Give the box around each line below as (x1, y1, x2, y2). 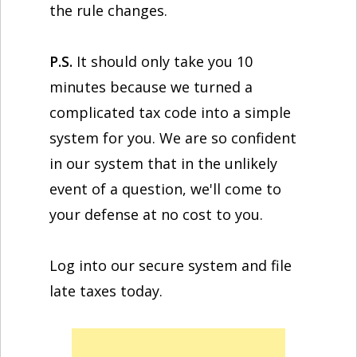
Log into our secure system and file (49, 256, 292, 275)
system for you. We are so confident (49, 128, 296, 147)
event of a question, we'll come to (49, 179, 281, 198)
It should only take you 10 (76, 52, 253, 71)
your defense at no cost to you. (49, 205, 263, 224)
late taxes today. (49, 281, 163, 300)
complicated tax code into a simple (49, 103, 291, 122)
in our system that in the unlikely (49, 154, 277, 173)
